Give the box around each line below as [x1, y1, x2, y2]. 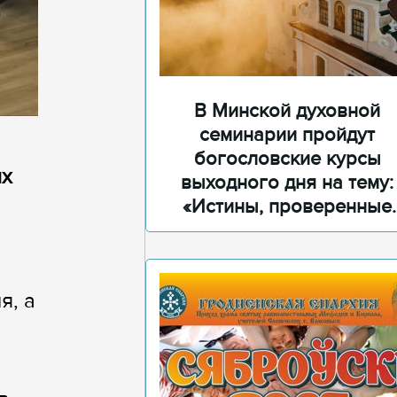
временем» [237, 219, 337, 243]
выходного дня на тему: [181, 171, 393, 195]
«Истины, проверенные [183, 195, 392, 219]
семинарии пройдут [199, 123, 375, 147]
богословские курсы [193, 147, 381, 171]
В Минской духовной [194, 99, 380, 123]
